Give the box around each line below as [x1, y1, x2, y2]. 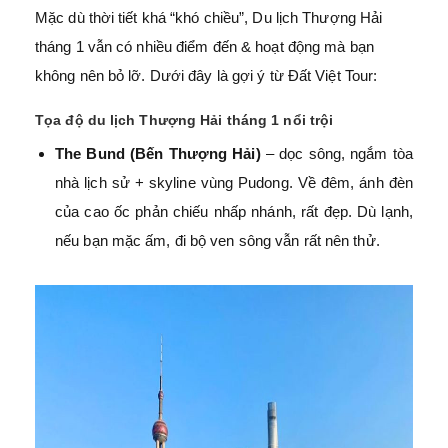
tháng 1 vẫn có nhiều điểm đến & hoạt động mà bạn [35, 38, 374, 55]
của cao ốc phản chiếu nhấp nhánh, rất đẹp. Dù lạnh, [55, 203, 413, 220]
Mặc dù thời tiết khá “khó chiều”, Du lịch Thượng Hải [35, 9, 383, 26]
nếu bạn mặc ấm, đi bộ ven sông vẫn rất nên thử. [55, 232, 380, 249]
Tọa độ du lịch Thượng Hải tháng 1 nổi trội [35, 112, 338, 128]
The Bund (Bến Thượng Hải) [55, 145, 261, 162]
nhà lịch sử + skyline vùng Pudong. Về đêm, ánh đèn [55, 174, 413, 191]
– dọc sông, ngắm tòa [265, 145, 414, 162]
